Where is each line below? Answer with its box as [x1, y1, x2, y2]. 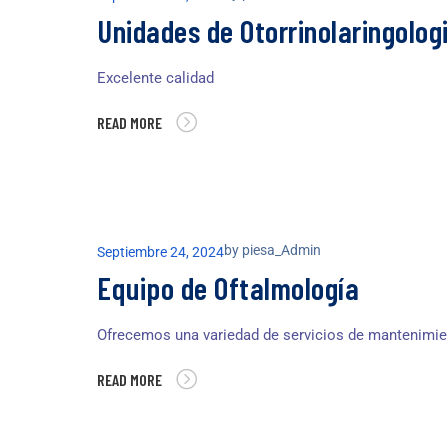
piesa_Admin [242, 242, 321, 259]
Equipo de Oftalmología [97, 269, 359, 307]
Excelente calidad [97, 69, 214, 88]
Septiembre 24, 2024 [97, 244, 224, 261]
